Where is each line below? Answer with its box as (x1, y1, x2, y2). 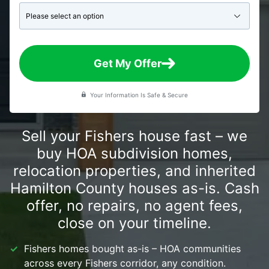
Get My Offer (94, 57, 162, 70)
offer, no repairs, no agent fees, (26, 197, 243, 214)
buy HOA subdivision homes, (37, 145, 232, 162)
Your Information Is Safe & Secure (90, 91, 188, 98)
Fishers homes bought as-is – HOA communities (24, 243, 241, 255)
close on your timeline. (58, 214, 211, 232)
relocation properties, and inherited (13, 162, 256, 180)
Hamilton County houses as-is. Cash (10, 180, 259, 197)
